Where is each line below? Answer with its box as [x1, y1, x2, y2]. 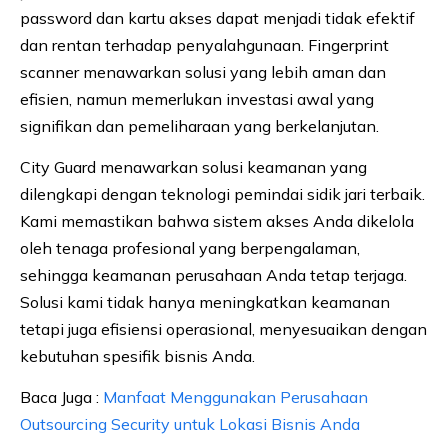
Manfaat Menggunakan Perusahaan [103, 386, 368, 407]
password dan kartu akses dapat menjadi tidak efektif [20, 7, 415, 28]
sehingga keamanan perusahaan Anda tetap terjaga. [20, 264, 407, 285]
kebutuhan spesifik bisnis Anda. [20, 345, 255, 366]
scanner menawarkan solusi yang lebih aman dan [20, 61, 386, 82]
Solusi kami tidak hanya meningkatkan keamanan [20, 291, 390, 312]
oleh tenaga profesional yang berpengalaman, [20, 237, 360, 258]
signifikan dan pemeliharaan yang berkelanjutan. [20, 115, 379, 136]
